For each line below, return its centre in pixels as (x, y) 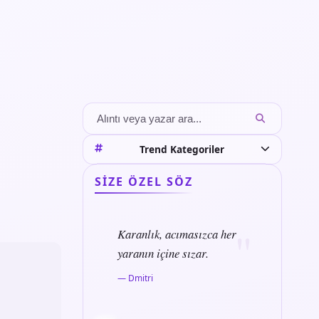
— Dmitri (135, 278)
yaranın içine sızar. (163, 253)
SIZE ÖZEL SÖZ (144, 182)
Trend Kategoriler (182, 149)
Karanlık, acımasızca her (177, 234)
